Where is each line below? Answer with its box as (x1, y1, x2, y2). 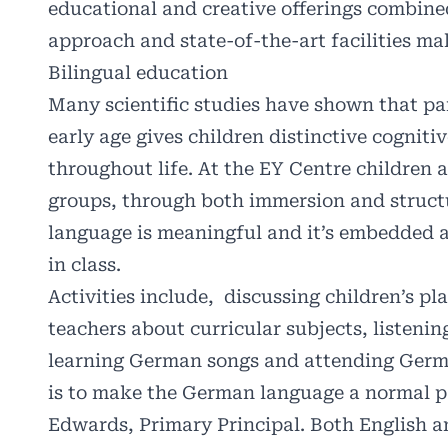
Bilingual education (48, 62, 228, 84)
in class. (48, 254, 126, 276)
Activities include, (48, 286, 214, 308)
